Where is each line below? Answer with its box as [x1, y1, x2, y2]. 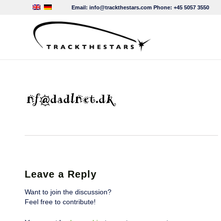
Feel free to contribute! [25, 198, 96, 206]
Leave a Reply [25, 169, 97, 180]
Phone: [152, 4, 174, 10]
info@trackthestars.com [89, 4, 152, 10]
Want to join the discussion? [25, 188, 111, 196]
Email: [52, 4, 89, 10]
